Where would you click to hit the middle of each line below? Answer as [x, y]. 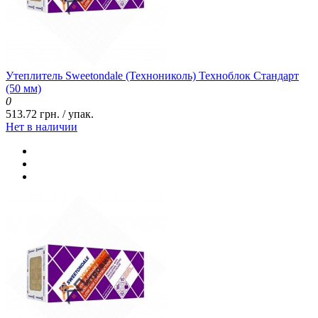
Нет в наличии [42, 127]
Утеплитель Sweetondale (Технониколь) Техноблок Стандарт [152, 76]
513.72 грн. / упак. [50, 114]
